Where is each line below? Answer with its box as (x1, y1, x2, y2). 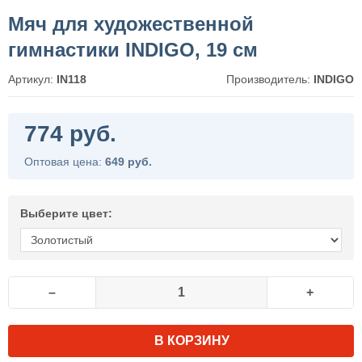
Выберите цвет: (20, 207, 112, 220)
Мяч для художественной (8, 13, 254, 35)
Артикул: (8, 73, 57, 86)
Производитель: (226, 73, 314, 86)
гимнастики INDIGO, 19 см (8, 39, 258, 61)
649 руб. (105, 155, 152, 168)
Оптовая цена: (24, 155, 105, 168)
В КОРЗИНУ (154, 334, 229, 347)
